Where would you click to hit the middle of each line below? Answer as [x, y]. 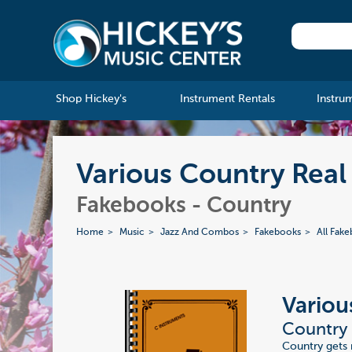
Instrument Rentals [227, 99]
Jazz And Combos [200, 233]
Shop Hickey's [91, 99]
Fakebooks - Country [184, 206]
